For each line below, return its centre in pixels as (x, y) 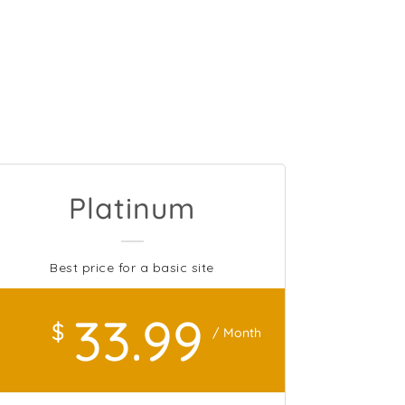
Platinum (132, 208)
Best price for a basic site (132, 268)
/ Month (237, 333)
